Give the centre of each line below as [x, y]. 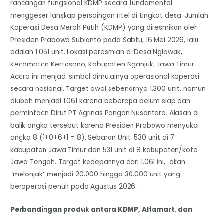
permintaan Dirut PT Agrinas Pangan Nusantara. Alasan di [105, 113]
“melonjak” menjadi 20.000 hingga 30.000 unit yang [96, 174]
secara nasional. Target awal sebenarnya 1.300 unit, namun [108, 88]
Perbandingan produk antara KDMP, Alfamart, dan [101, 209]
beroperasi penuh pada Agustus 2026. [74, 186]
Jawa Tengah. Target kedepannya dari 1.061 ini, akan [98, 162]
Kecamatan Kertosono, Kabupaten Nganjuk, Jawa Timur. [103, 64]
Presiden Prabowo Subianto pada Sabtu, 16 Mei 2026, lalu [105, 40]
